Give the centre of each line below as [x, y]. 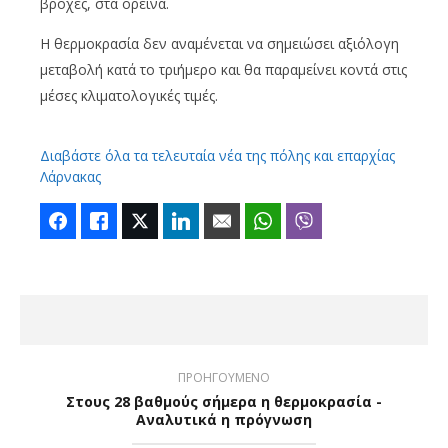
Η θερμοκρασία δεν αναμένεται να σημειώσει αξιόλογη [219, 43]
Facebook [105, 220]
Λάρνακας [70, 176]
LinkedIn [224, 220]
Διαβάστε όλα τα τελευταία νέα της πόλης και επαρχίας [217, 155]
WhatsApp [312, 220]
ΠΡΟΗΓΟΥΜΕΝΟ [224, 377]
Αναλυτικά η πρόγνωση [224, 419]
